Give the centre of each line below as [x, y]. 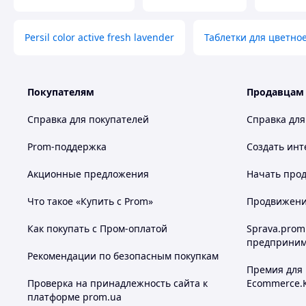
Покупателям [61, 92]
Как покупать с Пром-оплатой [97, 228]
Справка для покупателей [88, 119]
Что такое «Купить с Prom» [90, 201]
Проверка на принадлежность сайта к [117, 283]
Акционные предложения [88, 174]
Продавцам [275, 92]
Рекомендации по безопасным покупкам [123, 256]
